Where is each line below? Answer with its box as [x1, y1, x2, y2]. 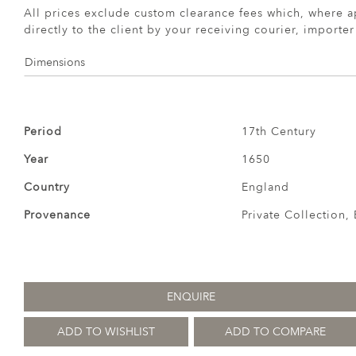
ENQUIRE [166, 288, 215, 304]
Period [24, 124, 62, 139]
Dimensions [25, 55, 85, 71]
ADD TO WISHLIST [56, 323, 155, 339]
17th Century [241, 124, 316, 139]
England [241, 180, 289, 195]
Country [24, 180, 70, 195]
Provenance [24, 207, 91, 222]
